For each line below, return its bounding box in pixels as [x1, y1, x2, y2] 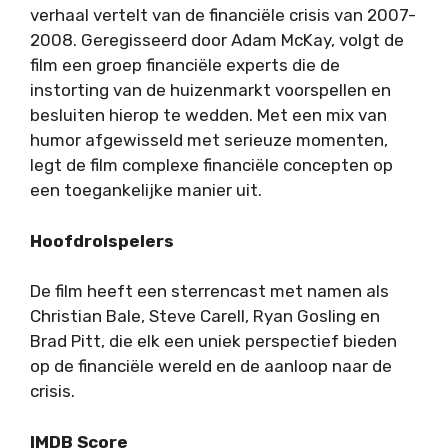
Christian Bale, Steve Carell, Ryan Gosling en [30, 306, 380, 327]
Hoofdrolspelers [30, 230, 174, 251]
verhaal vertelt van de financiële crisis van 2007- [30, 5, 416, 26]
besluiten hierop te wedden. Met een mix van [30, 105, 387, 126]
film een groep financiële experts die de [30, 55, 340, 76]
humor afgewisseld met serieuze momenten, [30, 130, 388, 151]
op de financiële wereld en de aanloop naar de [30, 356, 392, 377]
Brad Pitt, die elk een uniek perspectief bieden [30, 331, 397, 352]
